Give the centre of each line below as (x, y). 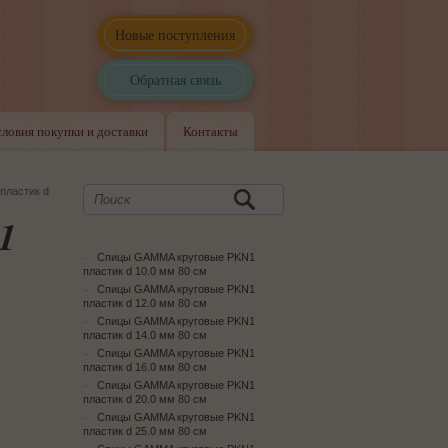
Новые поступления (175, 34)
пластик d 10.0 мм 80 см (145, 271)
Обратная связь (175, 79)
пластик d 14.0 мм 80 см (145, 335)
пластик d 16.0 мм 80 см (145, 367)
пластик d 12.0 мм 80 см (145, 303)
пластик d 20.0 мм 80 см (145, 399)
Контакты (210, 131)
